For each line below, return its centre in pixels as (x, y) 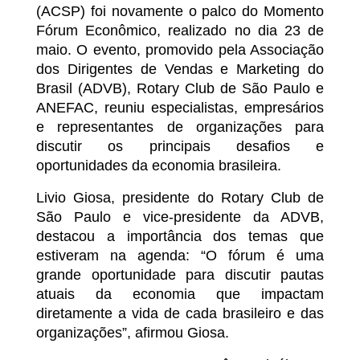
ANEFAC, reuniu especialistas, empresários (180, 108)
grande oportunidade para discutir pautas (180, 275)
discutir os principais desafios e (180, 147)
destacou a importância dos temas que (180, 237)
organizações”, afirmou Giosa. (133, 333)
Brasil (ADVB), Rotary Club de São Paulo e (180, 89)
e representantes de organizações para (180, 127)
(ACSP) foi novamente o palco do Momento (180, 12)
